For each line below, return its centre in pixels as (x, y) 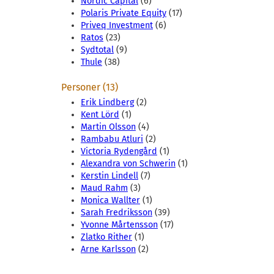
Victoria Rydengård (119, 152)
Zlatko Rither (106, 237)
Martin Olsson (108, 127)
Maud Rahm (104, 188)
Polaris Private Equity (124, 13)
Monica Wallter (110, 201)
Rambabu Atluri (112, 139)
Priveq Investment (117, 26)
